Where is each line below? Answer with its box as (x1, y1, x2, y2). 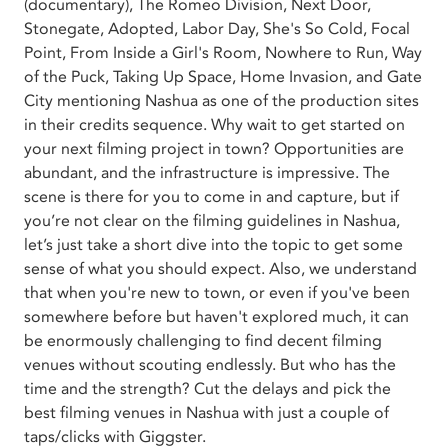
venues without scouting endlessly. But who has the (24, 353, 396, 376)
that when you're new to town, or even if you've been (24, 281, 410, 304)
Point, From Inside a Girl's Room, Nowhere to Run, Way (24, 41, 422, 64)
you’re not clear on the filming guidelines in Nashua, (24, 209, 400, 232)
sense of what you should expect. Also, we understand (24, 257, 417, 280)
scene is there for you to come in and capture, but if (24, 185, 399, 208)
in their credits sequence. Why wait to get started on (24, 113, 211, 136)
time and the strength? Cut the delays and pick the (24, 377, 391, 400)
